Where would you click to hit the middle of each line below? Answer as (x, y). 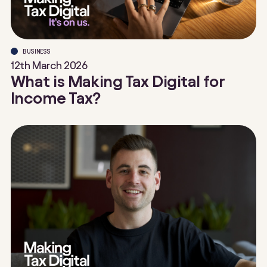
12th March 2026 (49, 66)
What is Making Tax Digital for (118, 81)
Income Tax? (56, 98)
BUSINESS (37, 51)
